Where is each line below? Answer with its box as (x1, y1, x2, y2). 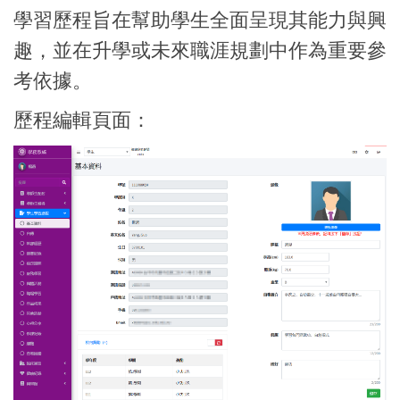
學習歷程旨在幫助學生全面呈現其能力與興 (13, 9, 387, 32)
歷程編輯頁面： (13, 109, 151, 132)
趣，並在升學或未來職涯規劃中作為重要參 (13, 39, 387, 62)
